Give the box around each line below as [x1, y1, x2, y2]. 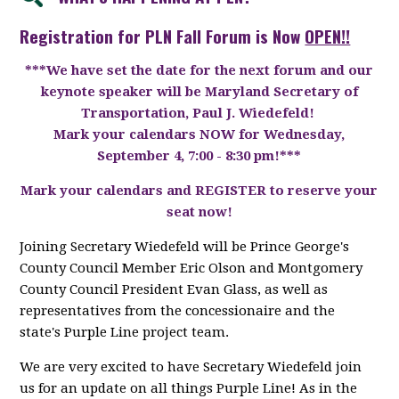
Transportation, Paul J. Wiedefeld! [80, 104, 318, 121]
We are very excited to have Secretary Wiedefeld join [20, 358, 362, 375]
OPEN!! [305, 22, 351, 48]
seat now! [166, 203, 232, 220]
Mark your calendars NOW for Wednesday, [53, 126, 346, 142]
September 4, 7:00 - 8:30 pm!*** [97, 147, 302, 164]
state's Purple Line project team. [20, 323, 230, 340]
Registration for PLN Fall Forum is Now [20, 22, 305, 48]
